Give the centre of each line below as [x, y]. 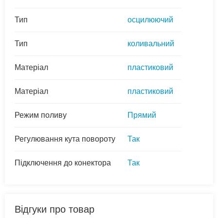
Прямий [142, 115]
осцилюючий [150, 20]
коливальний [151, 44]
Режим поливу [41, 115]
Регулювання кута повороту [65, 139]
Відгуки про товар [54, 209]
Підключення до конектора [63, 163]
